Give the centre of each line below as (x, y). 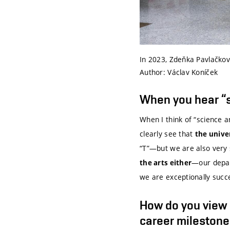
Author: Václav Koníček (179, 72)
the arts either (166, 163)
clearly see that (167, 134)
